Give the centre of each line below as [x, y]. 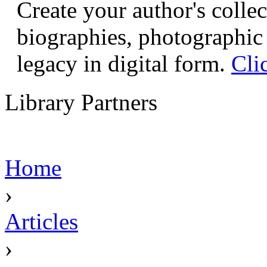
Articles [41, 222]
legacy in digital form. [124, 64]
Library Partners [81, 103]
